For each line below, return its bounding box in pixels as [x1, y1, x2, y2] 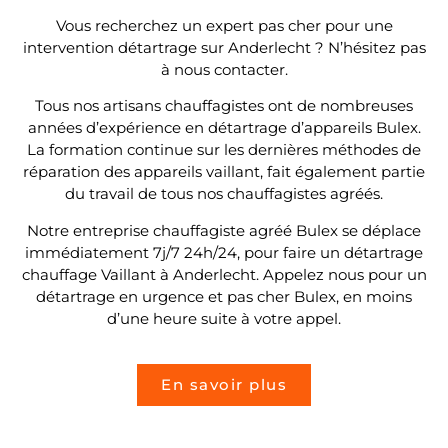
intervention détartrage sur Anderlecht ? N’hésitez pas [22, 37, 426, 57]
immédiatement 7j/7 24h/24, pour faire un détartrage [25, 242, 423, 262]
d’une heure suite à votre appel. [107, 308, 341, 328]
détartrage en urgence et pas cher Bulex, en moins [36, 286, 412, 306]
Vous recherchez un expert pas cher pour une [55, 15, 393, 35]
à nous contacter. [160, 59, 288, 79]
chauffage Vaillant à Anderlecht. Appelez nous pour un [21, 264, 427, 284]
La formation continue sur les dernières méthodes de [27, 140, 421, 160]
